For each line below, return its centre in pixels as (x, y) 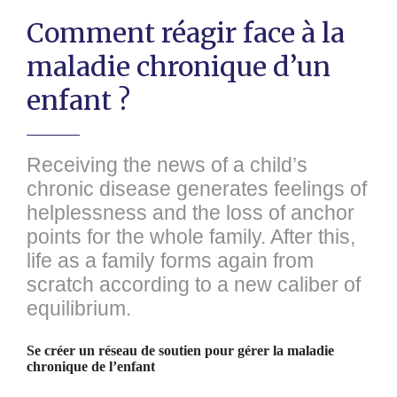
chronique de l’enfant (91, 366)
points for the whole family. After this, (191, 237)
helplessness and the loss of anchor (191, 213)
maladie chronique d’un (179, 66)
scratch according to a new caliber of (194, 284)
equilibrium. (79, 308)
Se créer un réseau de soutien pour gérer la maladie (180, 350)
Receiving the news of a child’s (167, 165)
